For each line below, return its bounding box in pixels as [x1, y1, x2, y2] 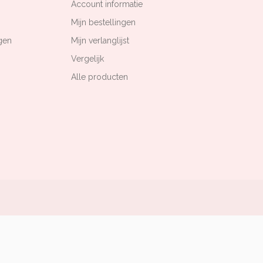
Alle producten [71, 72, 128, 82]
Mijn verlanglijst [71, 35, 129, 45]
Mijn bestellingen [71, 17, 136, 27]
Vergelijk [71, 53, 104, 63]
